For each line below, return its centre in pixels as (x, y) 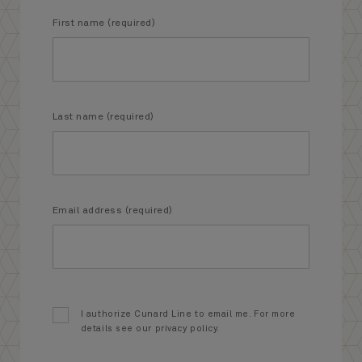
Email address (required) (112, 210)
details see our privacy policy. (150, 328)
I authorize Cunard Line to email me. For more (188, 314)
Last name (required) (103, 117)
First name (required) (104, 23)
